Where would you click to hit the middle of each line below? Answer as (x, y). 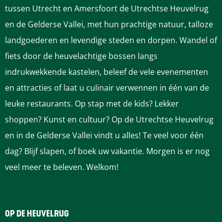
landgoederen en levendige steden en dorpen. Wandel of (111, 40)
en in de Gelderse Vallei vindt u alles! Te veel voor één (104, 135)
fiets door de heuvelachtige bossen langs (81, 56)
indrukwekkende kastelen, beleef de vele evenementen (107, 72)
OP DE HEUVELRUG (37, 214)
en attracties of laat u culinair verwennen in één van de (107, 88)
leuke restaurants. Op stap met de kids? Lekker (92, 104)
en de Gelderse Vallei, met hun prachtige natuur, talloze (109, 24)
